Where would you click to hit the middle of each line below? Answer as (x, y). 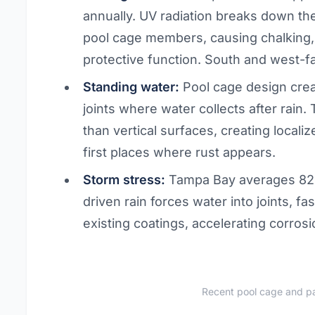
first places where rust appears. (180, 152)
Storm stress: (124, 180)
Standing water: (131, 87)
